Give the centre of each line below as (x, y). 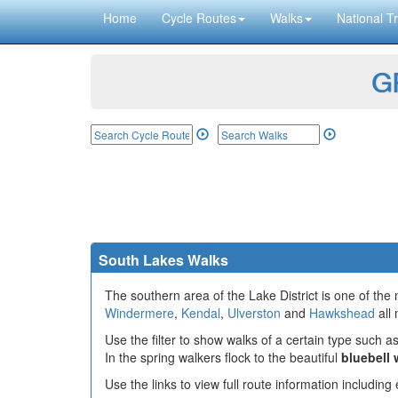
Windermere (139, 313)
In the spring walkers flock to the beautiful (223, 357)
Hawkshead (342, 313)
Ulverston (254, 313)
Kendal (201, 313)
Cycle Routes (199, 18)
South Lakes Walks (163, 260)
